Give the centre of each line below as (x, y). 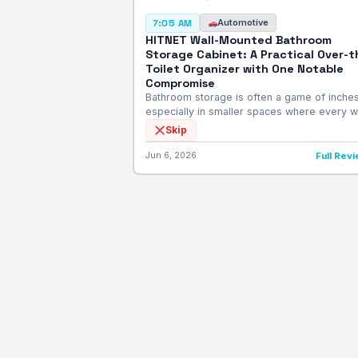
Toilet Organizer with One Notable (244, 68)
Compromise (180, 83)
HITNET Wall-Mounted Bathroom (238, 40)
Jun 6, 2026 (171, 155)
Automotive (243, 23)
